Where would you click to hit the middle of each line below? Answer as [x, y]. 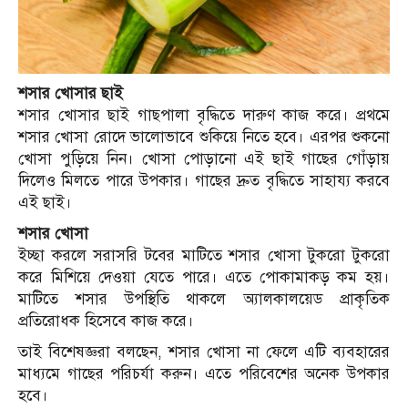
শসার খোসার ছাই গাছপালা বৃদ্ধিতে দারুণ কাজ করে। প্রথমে [204, 116]
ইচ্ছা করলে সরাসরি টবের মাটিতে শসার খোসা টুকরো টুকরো [204, 256]
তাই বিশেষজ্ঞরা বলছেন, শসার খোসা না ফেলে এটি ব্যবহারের [204, 352]
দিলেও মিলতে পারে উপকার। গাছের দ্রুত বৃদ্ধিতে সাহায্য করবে [204, 181]
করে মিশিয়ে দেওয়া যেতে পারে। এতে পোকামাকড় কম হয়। [204, 278]
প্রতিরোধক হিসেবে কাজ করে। [106, 321]
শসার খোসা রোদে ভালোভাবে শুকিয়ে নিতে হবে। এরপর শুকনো [204, 138]
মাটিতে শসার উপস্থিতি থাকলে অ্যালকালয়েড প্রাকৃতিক [204, 300]
